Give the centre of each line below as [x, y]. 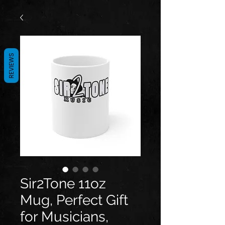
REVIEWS [11, 66]
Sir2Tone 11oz [63, 184]
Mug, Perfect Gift [74, 200]
